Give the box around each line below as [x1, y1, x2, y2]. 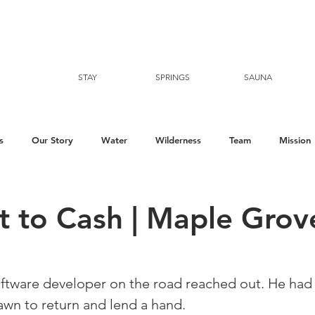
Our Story [32, 134, 73, 146]
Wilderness [155, 134, 201, 146]
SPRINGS [155, 72, 191, 82]
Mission [279, 134, 311, 146]
